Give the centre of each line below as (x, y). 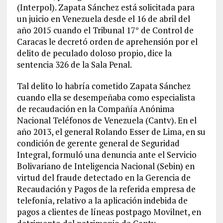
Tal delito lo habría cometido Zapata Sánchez (104, 86)
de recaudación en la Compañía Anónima (95, 109)
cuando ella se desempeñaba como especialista (106, 98)
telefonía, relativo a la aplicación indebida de (102, 201)
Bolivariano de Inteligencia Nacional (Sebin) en (106, 166)
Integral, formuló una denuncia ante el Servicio (107, 155)
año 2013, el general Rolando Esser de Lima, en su (111, 132)
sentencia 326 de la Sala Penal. (74, 65)
